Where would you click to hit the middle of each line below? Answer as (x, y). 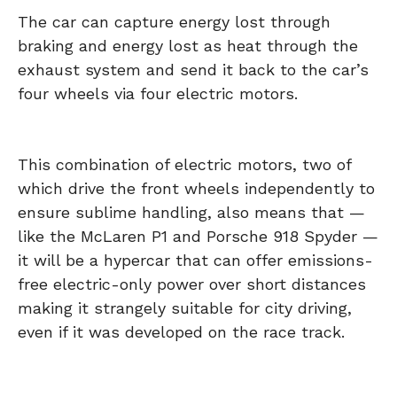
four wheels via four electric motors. (158, 94)
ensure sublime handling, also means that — (191, 213)
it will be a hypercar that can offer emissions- (195, 261)
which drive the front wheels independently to (196, 189)
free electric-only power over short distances (192, 284)
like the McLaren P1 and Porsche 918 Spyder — (198, 237)
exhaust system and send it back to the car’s (193, 70)
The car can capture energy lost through (174, 22)
